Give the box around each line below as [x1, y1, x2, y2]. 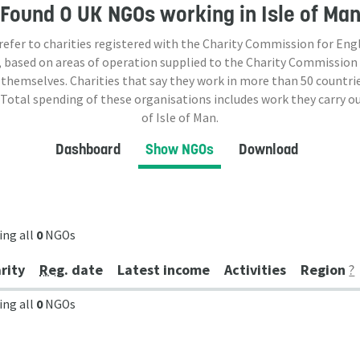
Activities [224, 260, 287, 280]
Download [238, 139, 298, 158]
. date [64, 260, 104, 280]
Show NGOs [145, 139, 214, 158]
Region [301, 260, 350, 280]
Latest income [117, 260, 211, 280]
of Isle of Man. [141, 109, 219, 125]
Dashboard [55, 139, 121, 158]
